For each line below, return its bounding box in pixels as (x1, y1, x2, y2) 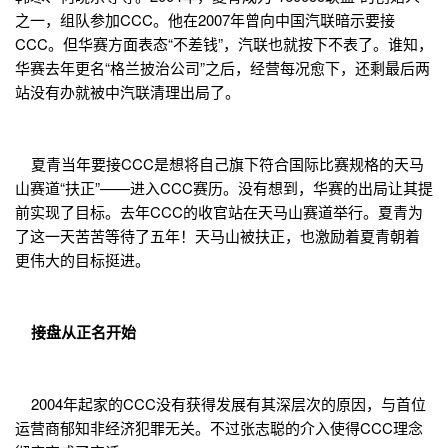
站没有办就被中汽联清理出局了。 (15, 81, 240, 103)
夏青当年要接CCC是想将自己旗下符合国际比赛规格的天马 (15, 153, 424, 175)
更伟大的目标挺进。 (15, 249, 150, 271)
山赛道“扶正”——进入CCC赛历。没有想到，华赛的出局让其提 (15, 177, 433, 199)
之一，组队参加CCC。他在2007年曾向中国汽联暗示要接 (15, 9, 395, 31)
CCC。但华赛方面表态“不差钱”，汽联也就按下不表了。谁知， (15, 33, 433, 55)
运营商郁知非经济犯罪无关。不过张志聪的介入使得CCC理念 (15, 417, 423, 439)
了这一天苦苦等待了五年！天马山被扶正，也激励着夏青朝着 (15, 225, 420, 247)
